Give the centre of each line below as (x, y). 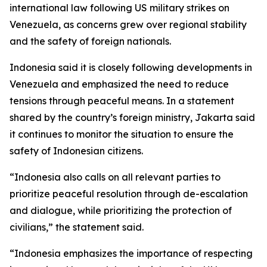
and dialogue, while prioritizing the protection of (121, 210)
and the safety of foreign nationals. (90, 41)
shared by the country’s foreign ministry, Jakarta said (132, 117)
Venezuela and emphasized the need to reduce (119, 84)
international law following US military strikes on (119, 8)
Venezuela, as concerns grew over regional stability (128, 24)
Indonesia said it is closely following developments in (131, 67)
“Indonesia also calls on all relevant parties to (115, 177)
